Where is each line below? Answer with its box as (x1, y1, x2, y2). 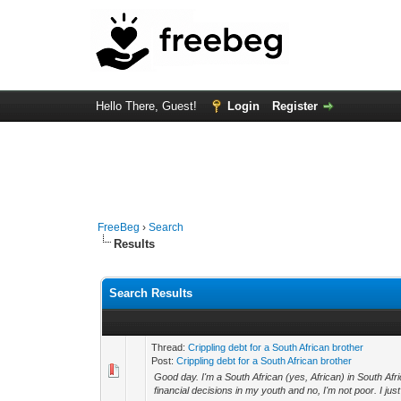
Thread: (151, 342, 189, 353)
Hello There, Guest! (95, 99, 200, 113)
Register (271, 99, 318, 113)
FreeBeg (98, 221, 141, 234)
